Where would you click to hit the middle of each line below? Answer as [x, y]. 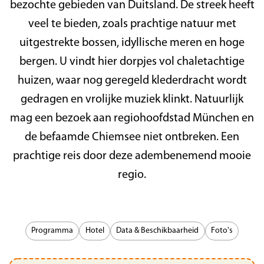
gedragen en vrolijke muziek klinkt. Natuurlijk [132, 99]
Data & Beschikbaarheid [158, 230]
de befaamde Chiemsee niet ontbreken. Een [132, 137]
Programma [52, 230]
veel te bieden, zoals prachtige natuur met [132, 24]
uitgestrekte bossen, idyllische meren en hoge [132, 43]
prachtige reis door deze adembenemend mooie [132, 156]
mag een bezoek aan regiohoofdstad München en [132, 118]
